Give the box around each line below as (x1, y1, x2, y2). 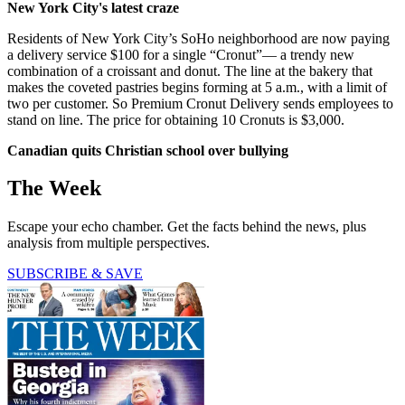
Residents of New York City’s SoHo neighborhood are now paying (7, 30, 390, 46)
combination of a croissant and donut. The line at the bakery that (7, 62, 372, 79)
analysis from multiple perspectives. (7, 235, 210, 251)
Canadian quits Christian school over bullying (7, 142, 288, 158)
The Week (7, 176, 101, 201)
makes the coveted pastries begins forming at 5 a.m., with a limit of (7, 79, 387, 95)
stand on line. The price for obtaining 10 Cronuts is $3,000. (7, 111, 344, 127)
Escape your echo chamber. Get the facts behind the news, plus (7, 219, 366, 235)
